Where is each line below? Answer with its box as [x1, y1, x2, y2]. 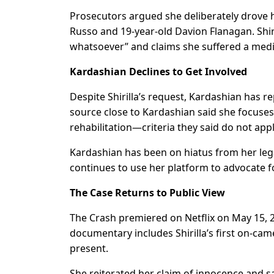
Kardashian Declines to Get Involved [70, 65, 247, 79]
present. [70, 242, 108, 256]
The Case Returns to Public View [70, 186, 225, 200]
